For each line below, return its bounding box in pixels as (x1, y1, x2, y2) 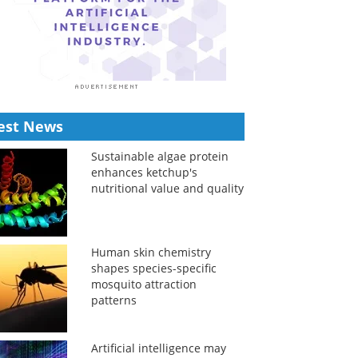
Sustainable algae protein (90, 149, 229, 164)
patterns (90, 292, 137, 308)
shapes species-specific (90, 261, 217, 276)
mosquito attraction (90, 276, 197, 292)
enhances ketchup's (90, 165, 197, 180)
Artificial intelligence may (90, 340, 226, 356)
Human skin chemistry (90, 245, 211, 260)
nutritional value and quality (90, 181, 244, 196)
